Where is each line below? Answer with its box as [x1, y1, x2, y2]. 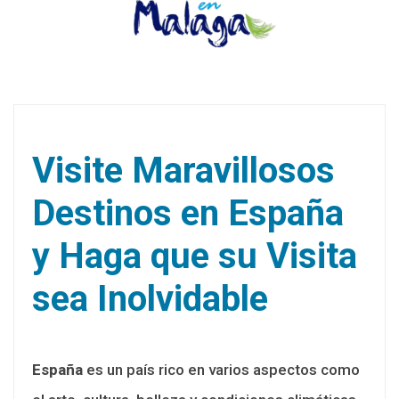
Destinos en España [32, 191, 344, 234]
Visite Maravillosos [32, 149, 335, 191]
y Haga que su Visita [32, 234, 357, 277]
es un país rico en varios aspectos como [83, 360, 360, 379]
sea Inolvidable [32, 277, 268, 320]
